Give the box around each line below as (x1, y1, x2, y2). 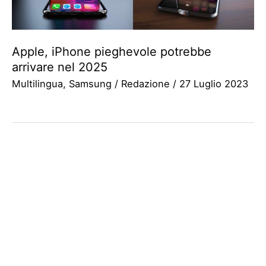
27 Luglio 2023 (179, 78, 248, 90)
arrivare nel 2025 (12, 60, 107, 75)
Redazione (121, 78, 173, 90)
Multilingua (12, 78, 63, 90)
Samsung (69, 78, 112, 90)
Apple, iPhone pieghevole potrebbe (12, 45, 211, 59)
